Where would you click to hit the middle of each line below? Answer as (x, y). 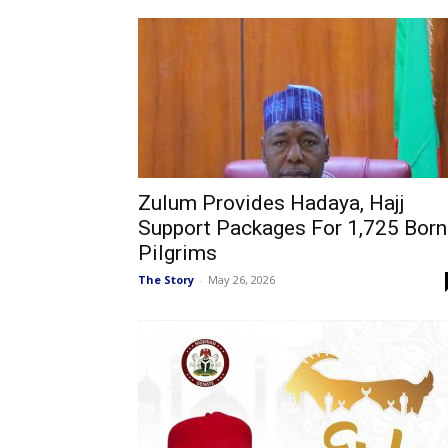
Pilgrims (177, 253)
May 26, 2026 (241, 279)
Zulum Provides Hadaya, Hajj (271, 203)
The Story (166, 279)
